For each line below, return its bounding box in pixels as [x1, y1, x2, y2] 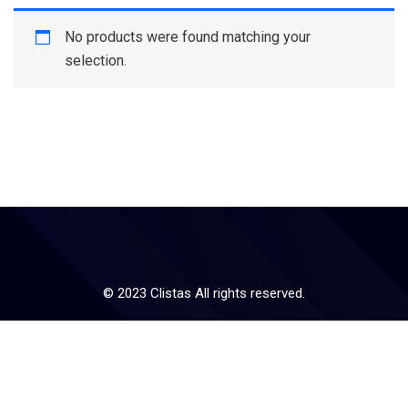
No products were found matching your [65, 28, 311, 46]
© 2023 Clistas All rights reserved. [103, 285, 305, 301]
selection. [65, 52, 127, 69]
